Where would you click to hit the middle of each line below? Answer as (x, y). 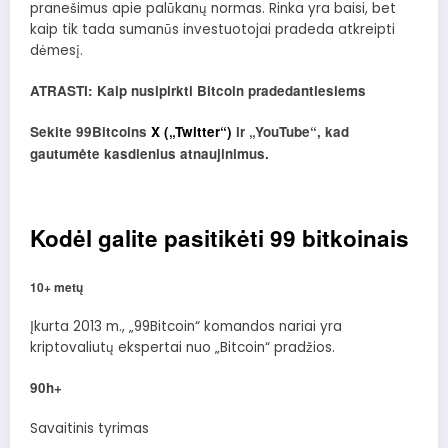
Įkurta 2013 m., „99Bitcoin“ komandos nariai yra (186, 327)
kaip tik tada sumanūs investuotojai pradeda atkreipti (212, 29)
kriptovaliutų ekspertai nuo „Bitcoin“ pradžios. (182, 348)
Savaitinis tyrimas (89, 429)
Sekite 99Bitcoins (90, 132)
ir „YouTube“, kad (290, 132)
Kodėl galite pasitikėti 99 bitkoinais (219, 238)
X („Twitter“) (191, 132)
